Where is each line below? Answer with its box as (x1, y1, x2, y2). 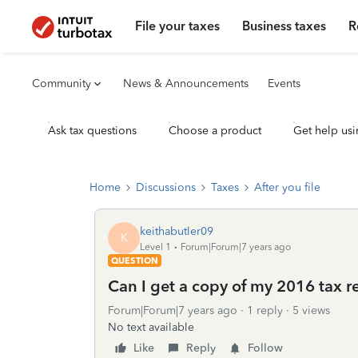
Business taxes (242, 18, 327, 34)
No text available (108, 320, 194, 334)
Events (268, 77, 300, 90)
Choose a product (169, 124, 261, 137)
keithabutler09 (140, 224, 213, 238)
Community (32, 77, 91, 90)
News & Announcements (123, 77, 249, 90)
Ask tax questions (48, 124, 137, 137)
